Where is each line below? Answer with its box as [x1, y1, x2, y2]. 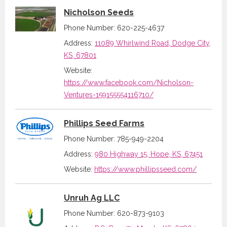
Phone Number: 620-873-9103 [64, 209, 164, 218]
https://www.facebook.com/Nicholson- [64, 79, 194, 87]
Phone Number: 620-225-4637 [64, 24, 164, 32]
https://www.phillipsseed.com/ [94, 165, 197, 174]
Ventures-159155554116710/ [64, 91, 154, 99]
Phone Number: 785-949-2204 [64, 135, 164, 143]
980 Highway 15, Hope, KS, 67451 [95, 150, 203, 159]
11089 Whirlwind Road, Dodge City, [95, 39, 211, 48]
